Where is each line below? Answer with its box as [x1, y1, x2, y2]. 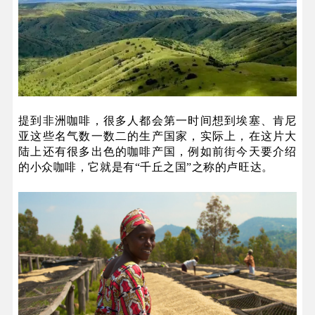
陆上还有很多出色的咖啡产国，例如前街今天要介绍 [18, 146, 297, 158]
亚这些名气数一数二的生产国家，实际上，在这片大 [18, 130, 297, 143]
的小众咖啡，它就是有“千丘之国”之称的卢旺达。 [18, 161, 274, 174]
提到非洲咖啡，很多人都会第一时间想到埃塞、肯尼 [18, 115, 297, 127]
